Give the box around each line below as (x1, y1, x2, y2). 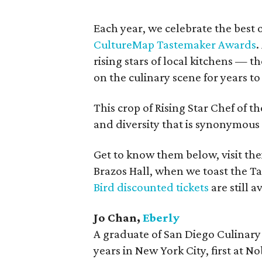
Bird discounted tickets (94, 180, 209, 194)
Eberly (143, 211, 180, 225)
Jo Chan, (94, 211, 143, 225)
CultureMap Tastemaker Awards (94, 37, 256, 51)
